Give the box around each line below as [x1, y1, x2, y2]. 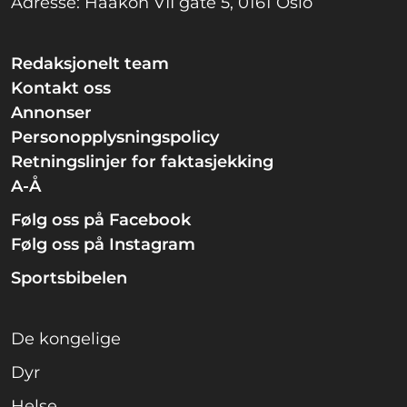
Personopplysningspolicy [11, 127, 219, 148]
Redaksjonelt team [11, 54, 169, 74]
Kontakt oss [11, 78, 111, 99]
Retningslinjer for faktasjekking [11, 152, 273, 173]
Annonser [11, 103, 92, 124]
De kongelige [11, 329, 121, 350]
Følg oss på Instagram [11, 234, 195, 255]
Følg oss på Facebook [11, 210, 191, 231]
